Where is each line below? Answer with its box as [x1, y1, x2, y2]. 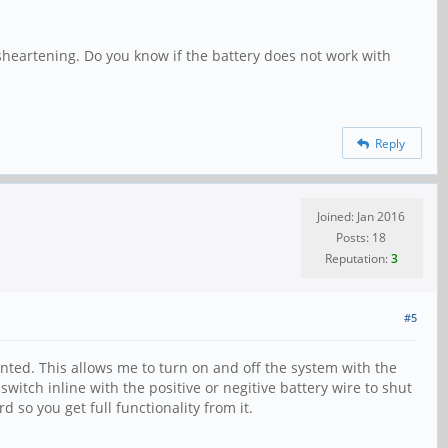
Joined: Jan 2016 [317, 207, 405, 225]
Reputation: [324, 249, 391, 267]
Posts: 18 [336, 228, 386, 246]
